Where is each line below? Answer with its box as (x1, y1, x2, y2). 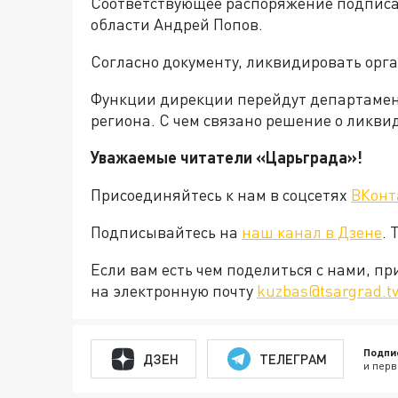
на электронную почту (91, 281, 257, 300)
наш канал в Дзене (242, 222, 382, 242)
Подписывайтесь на (91, 222, 242, 242)
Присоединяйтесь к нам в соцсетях (91, 185, 351, 204)
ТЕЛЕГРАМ (259, 350, 327, 367)
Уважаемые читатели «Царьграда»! (91, 147, 362, 167)
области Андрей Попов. (91, 14, 263, 34)
